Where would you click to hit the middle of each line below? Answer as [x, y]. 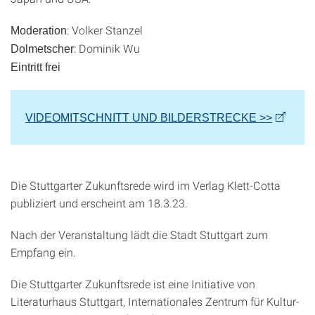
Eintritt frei [36, 67]
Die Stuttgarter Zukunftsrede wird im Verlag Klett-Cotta [146, 185]
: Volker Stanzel [105, 30]
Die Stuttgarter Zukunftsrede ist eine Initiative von [133, 284]
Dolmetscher [42, 49]
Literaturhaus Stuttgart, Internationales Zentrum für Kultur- [155, 301]
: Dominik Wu [107, 48]
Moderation [39, 31]
